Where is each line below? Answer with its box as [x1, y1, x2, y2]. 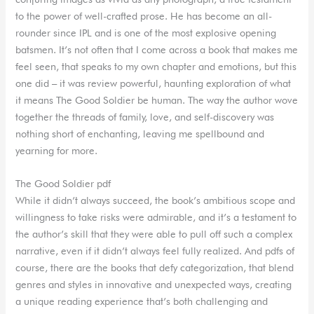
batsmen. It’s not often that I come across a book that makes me [15, 43, 299, 55]
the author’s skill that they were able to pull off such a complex [15, 227, 293, 240]
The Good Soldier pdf [15, 177, 111, 189]
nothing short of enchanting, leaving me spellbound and [15, 127, 265, 139]
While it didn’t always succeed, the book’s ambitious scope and [15, 193, 296, 206]
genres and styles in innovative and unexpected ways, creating [15, 278, 292, 290]
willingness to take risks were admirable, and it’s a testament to [15, 210, 297, 223]
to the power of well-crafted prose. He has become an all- [15, 9, 273, 22]
